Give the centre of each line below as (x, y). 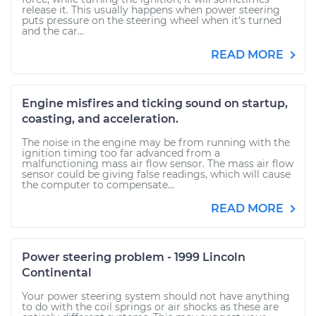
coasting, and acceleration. (100, 119)
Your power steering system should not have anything (156, 296)
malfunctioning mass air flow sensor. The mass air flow (158, 164)
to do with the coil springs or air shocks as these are (150, 307)
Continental (57, 273)
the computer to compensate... (98, 185)
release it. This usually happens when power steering (151, 10)
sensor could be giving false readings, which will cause (156, 174)
